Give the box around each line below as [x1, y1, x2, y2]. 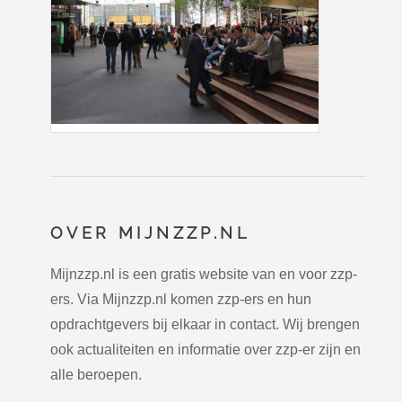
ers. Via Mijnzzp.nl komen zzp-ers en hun [50, 291, 311, 307]
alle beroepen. [50, 366, 142, 382]
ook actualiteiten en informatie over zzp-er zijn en [50, 341, 361, 357]
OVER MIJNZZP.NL [50, 223, 250, 243]
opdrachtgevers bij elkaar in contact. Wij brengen [50, 316, 360, 332]
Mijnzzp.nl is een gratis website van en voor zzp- [50, 266, 357, 282]
